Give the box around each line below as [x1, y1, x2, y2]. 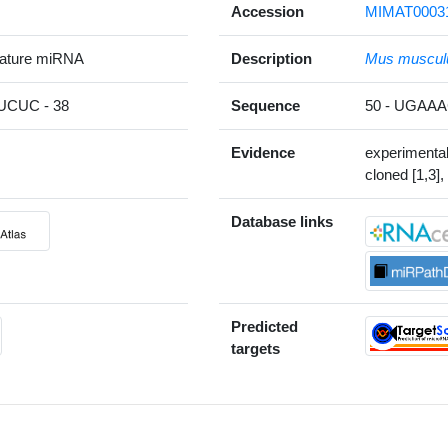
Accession [231, 3, 304, 21]
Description [231, 50, 312, 68]
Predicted [231, 318, 298, 336]
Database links [231, 213, 333, 231]
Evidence [231, 144, 295, 162]
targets [231, 340, 280, 358]
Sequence [231, 97, 300, 115]
